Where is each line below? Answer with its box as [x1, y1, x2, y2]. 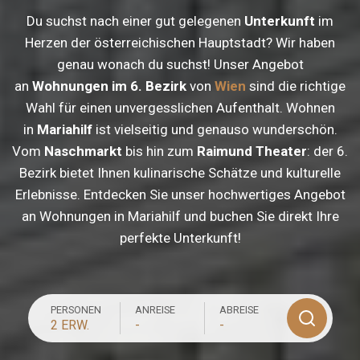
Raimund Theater [197, 142, 307, 159]
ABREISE [219, 303, 259, 316]
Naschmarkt [44, 142, 122, 159]
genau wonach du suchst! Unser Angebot [56, 55, 304, 72]
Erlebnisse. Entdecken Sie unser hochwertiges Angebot [14, 186, 346, 202]
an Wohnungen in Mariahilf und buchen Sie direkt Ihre [21, 207, 339, 224]
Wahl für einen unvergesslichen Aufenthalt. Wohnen [25, 99, 335, 116]
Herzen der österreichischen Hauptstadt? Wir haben [25, 34, 335, 51]
